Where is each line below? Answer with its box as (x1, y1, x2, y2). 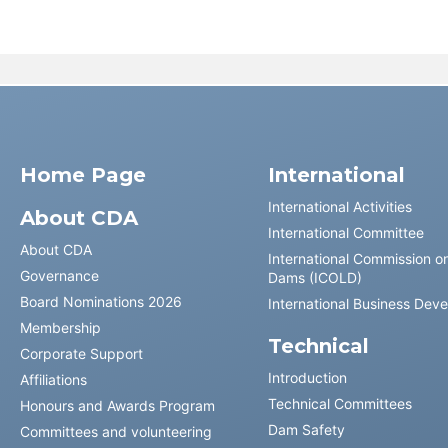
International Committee (267, 224, 424, 241)
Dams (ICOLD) (267, 269, 362, 286)
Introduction (267, 369, 347, 386)
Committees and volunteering (20, 423, 212, 440)
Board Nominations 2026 (20, 293, 182, 310)
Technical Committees (267, 395, 412, 412)
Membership (20, 319, 101, 336)
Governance (20, 267, 99, 284)
